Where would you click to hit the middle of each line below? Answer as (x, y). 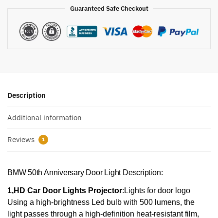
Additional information (45, 117)
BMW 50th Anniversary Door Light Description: (85, 173)
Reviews (22, 140)
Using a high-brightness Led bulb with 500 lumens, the (101, 202)
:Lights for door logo (156, 191)
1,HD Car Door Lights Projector (65, 191)
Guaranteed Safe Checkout (109, 9)
